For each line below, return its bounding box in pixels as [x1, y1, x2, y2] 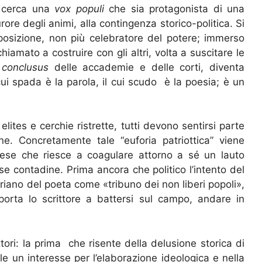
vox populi [54, 2, 109, 15]
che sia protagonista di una [109, 2, 244, 15]
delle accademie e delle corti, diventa [54, 61, 245, 73]
